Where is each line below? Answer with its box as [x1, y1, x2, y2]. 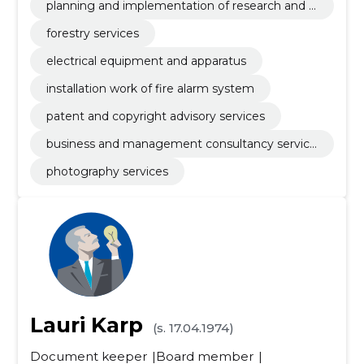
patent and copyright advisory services [45, 109, 265, 123]
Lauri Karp [29, 312, 143, 338]
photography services [45, 164, 168, 179]
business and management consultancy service [45, 136, 317, 151]
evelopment [45, 13, 116, 28]
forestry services [45, 26, 139, 41]
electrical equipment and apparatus [45, 54, 246, 68]
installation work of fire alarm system [45, 81, 254, 96]
